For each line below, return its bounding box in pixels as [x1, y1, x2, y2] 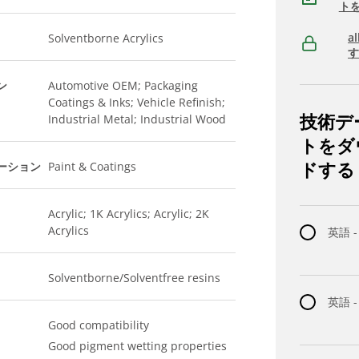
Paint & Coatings [48, 159, 137, 174]
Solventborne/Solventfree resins [48, 270, 221, 285]
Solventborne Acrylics [48, 30, 164, 46]
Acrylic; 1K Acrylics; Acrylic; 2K [48, 206, 210, 221]
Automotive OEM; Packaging [48, 78, 199, 93]
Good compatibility [48, 317, 150, 333]
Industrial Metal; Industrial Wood [48, 111, 227, 127]
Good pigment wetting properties [48, 338, 228, 353]
